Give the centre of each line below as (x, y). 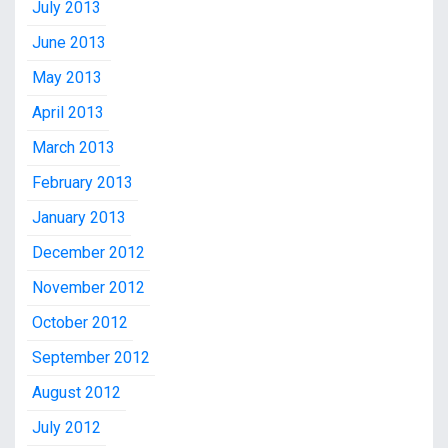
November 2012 (88, 288)
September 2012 (91, 358)
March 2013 (73, 148)
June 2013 (69, 43)
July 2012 (66, 428)
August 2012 (76, 393)
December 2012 (88, 253)
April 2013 (68, 113)
